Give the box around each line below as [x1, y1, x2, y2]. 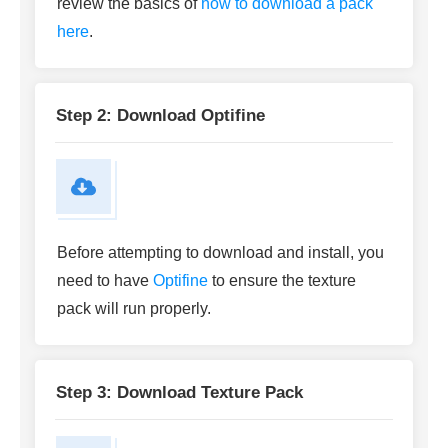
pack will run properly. [57, 300, 211, 318]
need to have [57, 272, 153, 290]
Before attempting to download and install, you [57, 244, 384, 262]
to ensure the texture [208, 272, 356, 290]
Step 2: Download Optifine [56, 106, 265, 126]
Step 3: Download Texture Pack [56, 383, 303, 403]
